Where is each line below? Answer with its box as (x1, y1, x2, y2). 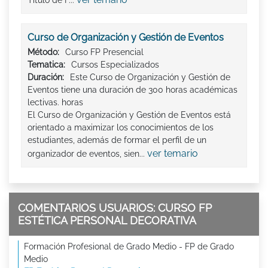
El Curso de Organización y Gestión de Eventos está (28, 110, 231, 120)
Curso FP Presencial (65, 47, 144, 57)
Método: (28, 47, 59, 57)
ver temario (147, 148, 198, 160)
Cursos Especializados (71, 60, 159, 70)
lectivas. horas (28, 98, 83, 108)
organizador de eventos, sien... (28, 149, 147, 159)
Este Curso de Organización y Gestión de (70, 72, 230, 83)
